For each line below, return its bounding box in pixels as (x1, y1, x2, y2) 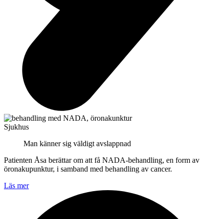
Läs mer (4, 181, 29, 190)
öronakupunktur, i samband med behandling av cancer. (4, 164, 172, 173)
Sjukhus (4, 122, 29, 131)
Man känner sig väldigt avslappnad (23, 139, 131, 148)
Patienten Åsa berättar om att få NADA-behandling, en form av (4, 155, 199, 164)
